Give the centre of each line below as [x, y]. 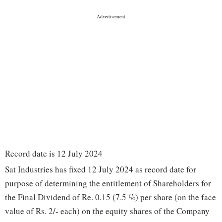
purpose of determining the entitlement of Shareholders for [108, 183]
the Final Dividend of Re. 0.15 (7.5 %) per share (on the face [111, 197]
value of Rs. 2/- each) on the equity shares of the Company [107, 211]
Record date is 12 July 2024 [54, 154]
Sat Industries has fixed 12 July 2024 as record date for [101, 169]
